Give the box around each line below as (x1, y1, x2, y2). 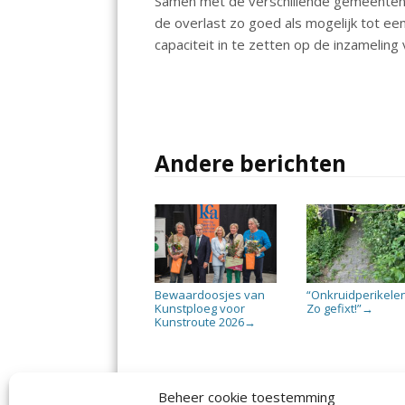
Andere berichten (155, 147, 347, 178)
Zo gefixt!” (306, 299, 363, 316)
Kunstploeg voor (155, 299, 246, 316)
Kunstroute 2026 (155, 313, 245, 330)
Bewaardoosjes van (155, 286, 266, 303)
